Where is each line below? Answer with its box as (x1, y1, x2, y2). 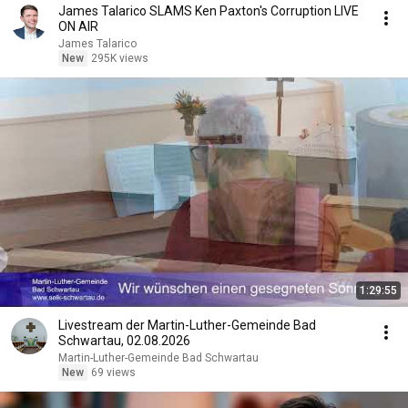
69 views (91, 366, 136, 379)
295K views (91, 52, 148, 65)
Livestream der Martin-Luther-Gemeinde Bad (58, 318, 316, 332)
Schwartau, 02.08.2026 (58, 333, 190, 348)
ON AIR (58, 19, 98, 34)
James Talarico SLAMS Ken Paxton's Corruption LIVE (58, 4, 359, 18)
